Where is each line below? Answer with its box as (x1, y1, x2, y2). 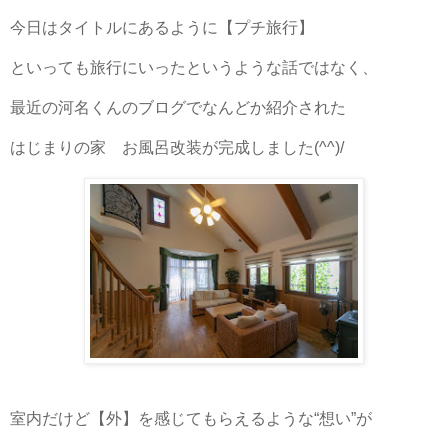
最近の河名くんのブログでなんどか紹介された (10, 98, 346, 116)
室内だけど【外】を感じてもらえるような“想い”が (10, 409, 372, 427)
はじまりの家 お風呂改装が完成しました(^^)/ (10, 138, 344, 156)
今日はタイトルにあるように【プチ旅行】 (10, 18, 314, 36)
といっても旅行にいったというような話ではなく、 (10, 58, 378, 76)
